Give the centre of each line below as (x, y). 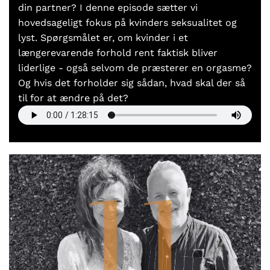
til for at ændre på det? (73, 98)
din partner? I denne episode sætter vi (108, 7)
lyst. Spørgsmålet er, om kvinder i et (103, 37)
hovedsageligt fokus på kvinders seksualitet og (127, 22)
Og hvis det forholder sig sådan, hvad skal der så (132, 83)
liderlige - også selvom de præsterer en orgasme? (135, 67)
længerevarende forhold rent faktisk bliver (118, 52)
